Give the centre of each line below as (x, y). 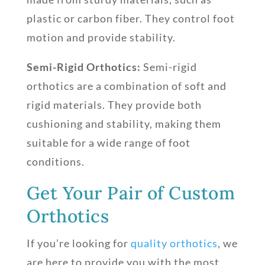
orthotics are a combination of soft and (126, 85)
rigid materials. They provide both (114, 104)
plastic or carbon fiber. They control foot (130, 18)
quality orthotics (174, 243)
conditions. (55, 161)
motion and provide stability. (101, 37)
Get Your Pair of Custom (131, 193)
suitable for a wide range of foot (108, 142)
